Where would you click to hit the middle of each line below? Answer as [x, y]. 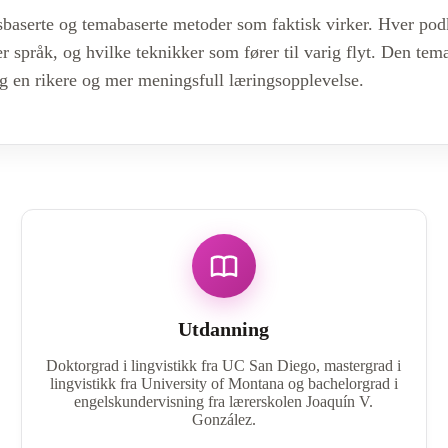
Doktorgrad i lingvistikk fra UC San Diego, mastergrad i [224, 365]
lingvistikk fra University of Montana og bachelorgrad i [223, 383]
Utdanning [224, 328]
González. [223, 419]
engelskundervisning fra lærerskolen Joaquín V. [224, 401]
